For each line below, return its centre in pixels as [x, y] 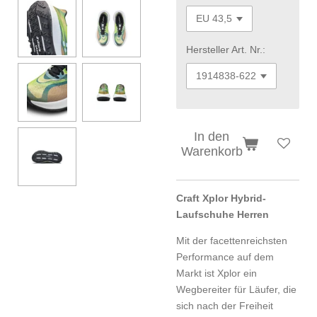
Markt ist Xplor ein [217, 273]
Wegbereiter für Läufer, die [236, 289]
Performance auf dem [225, 257]
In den [212, 136]
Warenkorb [212, 151]
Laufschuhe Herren [223, 214]
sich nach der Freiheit [225, 305]
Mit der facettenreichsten [232, 240]
